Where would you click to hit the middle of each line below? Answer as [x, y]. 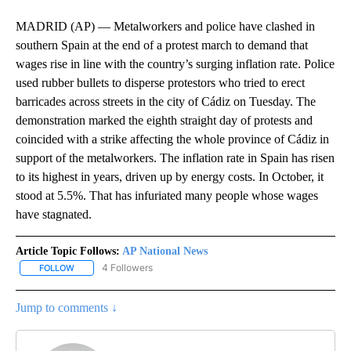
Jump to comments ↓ [67, 308]
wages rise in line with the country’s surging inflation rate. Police [175, 64]
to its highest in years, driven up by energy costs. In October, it [170, 177]
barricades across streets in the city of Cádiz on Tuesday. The [166, 102]
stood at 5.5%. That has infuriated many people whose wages [167, 196]
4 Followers [127, 268]
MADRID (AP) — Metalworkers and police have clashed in [165, 27]
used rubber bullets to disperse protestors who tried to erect [160, 83]
